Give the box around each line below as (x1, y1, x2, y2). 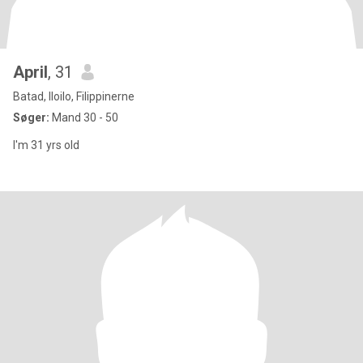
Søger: (13, 111, 49, 124)
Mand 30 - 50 (49, 111, 118, 124)
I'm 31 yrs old (13, 139, 79, 152)
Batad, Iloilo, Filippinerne (13, 90, 135, 103)
